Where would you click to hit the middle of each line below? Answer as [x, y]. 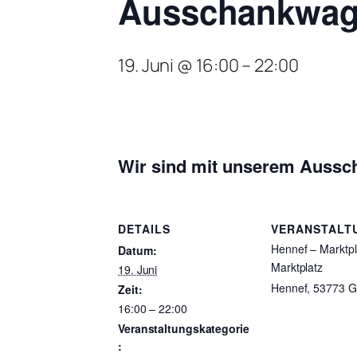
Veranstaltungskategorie [184, 328]
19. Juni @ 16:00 [178, 65]
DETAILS [144, 228]
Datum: [137, 250]
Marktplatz [297, 267]
